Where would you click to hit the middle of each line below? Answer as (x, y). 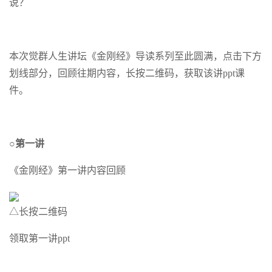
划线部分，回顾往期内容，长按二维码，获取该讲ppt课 (127, 73)
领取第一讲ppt (39, 238)
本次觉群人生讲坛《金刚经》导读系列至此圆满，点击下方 (135, 56)
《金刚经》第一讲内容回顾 (67, 170)
